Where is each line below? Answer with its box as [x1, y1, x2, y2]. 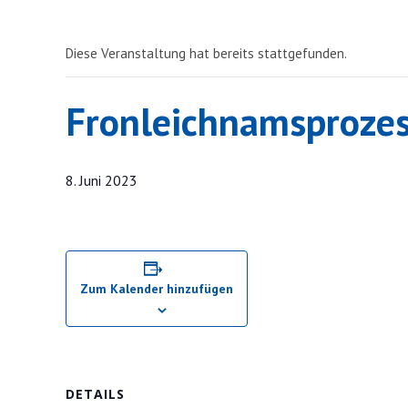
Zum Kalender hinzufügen [80, 280, 233, 297]
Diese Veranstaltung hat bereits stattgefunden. [66, 45, 347, 62]
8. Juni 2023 [66, 171, 138, 189]
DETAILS [66, 385, 125, 403]
